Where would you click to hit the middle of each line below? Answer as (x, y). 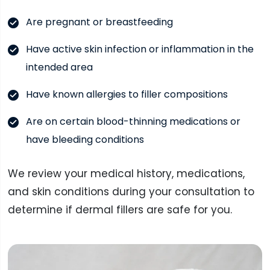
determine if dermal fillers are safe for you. (120, 209)
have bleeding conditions (85, 140)
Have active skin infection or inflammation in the (140, 49)
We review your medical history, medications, (126, 173)
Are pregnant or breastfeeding (99, 22)
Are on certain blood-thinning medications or (133, 122)
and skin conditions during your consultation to (131, 191)
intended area (59, 67)
